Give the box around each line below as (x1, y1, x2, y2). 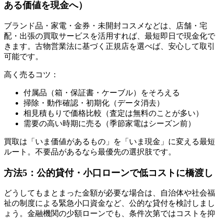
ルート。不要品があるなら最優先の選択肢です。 (4, 147, 176, 156)
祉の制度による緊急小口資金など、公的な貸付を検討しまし (4, 199, 215, 208)
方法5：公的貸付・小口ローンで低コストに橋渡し (4, 167, 213, 178)
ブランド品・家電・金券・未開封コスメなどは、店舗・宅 (4, 21, 207, 30)
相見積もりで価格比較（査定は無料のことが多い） (23, 109, 203, 117)
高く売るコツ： (4, 70, 59, 79)
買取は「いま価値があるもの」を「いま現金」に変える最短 (4, 137, 215, 146)
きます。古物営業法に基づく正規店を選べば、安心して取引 (4, 42, 215, 50)
